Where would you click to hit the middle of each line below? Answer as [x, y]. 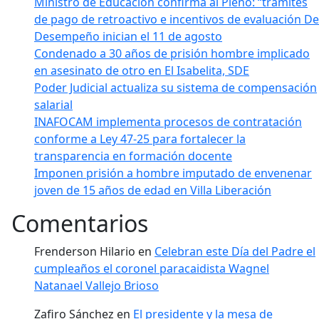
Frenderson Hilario [85, 251]
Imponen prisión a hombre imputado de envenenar [173, 173]
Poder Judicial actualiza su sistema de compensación [176, 87]
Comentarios [80, 223]
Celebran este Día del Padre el [235, 251]
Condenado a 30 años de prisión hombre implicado [172, 53]
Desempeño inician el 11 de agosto [128, 36]
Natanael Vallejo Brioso [96, 285]
